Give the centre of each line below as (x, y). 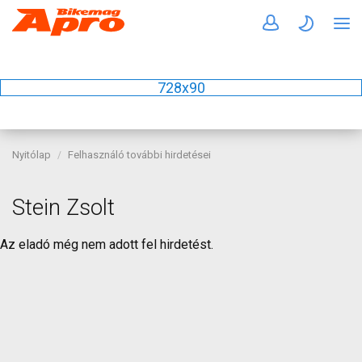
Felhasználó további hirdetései (139, 155)
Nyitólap (32, 155)
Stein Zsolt (63, 208)
